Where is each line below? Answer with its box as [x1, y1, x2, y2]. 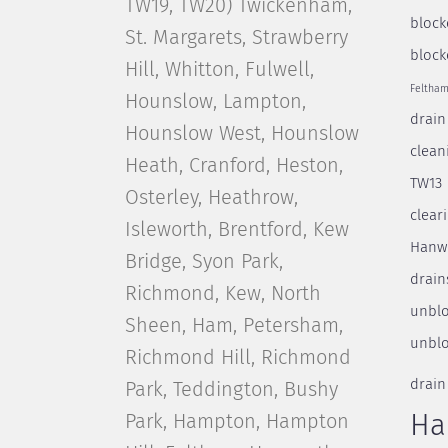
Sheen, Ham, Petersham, [124, 316, 343, 336]
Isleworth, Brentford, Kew [124, 220, 349, 240]
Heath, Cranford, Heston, [124, 156, 343, 176]
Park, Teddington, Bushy [124, 380, 338, 400]
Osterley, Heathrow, [124, 188, 298, 208]
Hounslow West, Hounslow [124, 124, 359, 144]
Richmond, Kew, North [124, 284, 321, 304]
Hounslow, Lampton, [124, 92, 306, 112]
